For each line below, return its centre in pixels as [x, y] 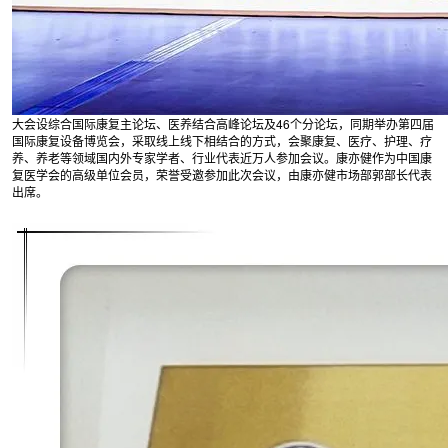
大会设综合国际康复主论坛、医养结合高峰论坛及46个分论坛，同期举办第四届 [223, 123]
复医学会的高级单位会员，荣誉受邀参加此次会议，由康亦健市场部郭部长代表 [222, 174]
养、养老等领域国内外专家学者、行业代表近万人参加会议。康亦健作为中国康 [222, 157]
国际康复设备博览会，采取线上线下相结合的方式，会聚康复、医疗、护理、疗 [222, 140]
